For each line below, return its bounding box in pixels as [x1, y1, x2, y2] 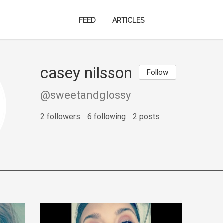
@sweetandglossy [40, 89, 131, 101]
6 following [87, 112, 126, 121]
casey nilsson [40, 63, 133, 82]
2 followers [40, 112, 81, 121]
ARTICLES [112, 16, 144, 24]
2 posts [133, 112, 160, 121]
